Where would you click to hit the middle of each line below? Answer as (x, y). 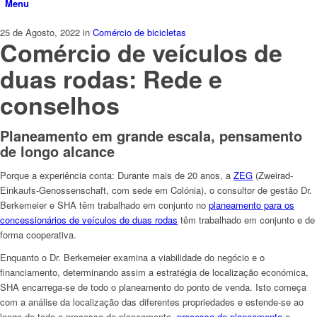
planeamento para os (252, 204)
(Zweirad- (273, 175)
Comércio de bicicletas (139, 33)
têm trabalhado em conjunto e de (246, 219)
